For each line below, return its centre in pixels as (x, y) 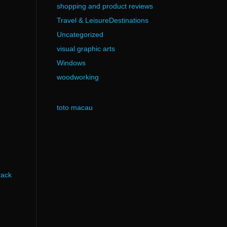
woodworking (78, 77)
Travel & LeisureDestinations (102, 20)
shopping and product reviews (105, 6)
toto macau (74, 107)
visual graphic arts (86, 49)
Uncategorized (80, 34)
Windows (71, 63)
